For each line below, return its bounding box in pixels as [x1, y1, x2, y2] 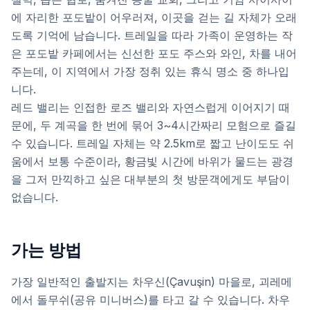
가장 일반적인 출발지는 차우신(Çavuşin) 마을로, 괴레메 [11, 275, 292, 289]
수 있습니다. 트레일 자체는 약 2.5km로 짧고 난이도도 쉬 [11, 136, 294, 150]
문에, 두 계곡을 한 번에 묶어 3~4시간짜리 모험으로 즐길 [11, 118, 296, 132]
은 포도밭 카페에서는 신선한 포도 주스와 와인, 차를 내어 [11, 46, 297, 60]
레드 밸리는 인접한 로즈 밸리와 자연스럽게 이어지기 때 [11, 100, 290, 114]
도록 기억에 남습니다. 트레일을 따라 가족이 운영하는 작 [11, 28, 293, 42]
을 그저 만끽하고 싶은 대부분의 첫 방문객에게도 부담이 [11, 172, 290, 186]
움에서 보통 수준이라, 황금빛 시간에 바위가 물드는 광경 [11, 154, 293, 168]
